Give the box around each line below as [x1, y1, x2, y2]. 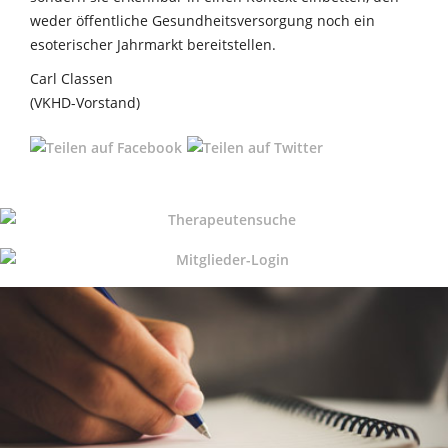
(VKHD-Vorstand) [30, 92, 140, 112]
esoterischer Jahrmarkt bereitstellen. [30, 34, 276, 54]
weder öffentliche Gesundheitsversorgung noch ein [30, 10, 375, 30]
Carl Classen [30, 68, 113, 88]
